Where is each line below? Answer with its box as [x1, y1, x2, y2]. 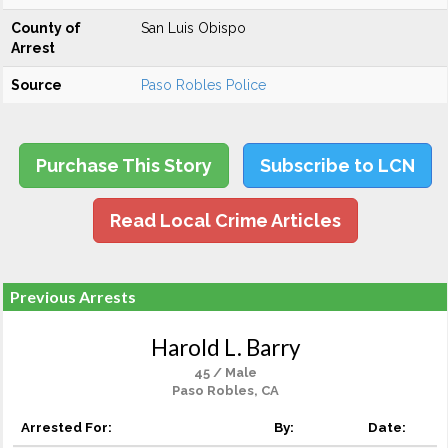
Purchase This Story [35, 155, 212, 176]
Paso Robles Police [141, 77, 266, 93]
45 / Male [193, 365, 257, 380]
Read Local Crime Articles [109, 210, 341, 231]
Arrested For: [21, 419, 112, 435]
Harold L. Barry [150, 334, 300, 361]
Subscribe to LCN [259, 155, 415, 176]
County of [11, 20, 81, 36]
